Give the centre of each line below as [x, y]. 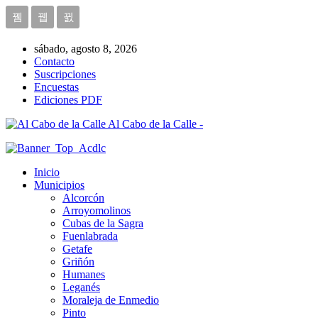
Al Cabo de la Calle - [155, 124]
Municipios [59, 185]
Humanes [84, 274]
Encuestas [56, 87]
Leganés [81, 287]
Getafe [77, 249]
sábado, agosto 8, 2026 [86, 49]
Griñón [78, 262]
